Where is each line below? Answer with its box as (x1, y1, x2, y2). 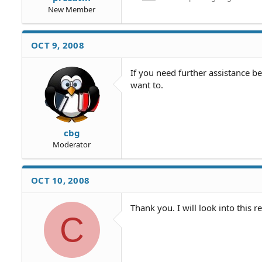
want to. (130, 78, 163, 91)
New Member (48, 4, 95, 15)
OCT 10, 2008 (31, 174, 89, 186)
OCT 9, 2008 (31, 39, 84, 51)
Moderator (53, 139, 91, 150)
